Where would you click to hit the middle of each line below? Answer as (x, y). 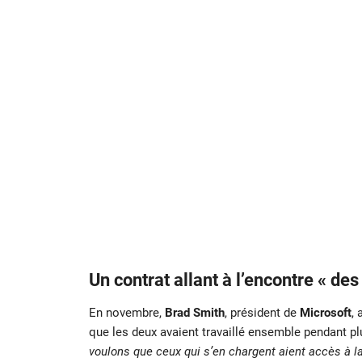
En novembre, (126, 313)
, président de (262, 313)
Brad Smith (194, 313)
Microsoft (325, 313)
